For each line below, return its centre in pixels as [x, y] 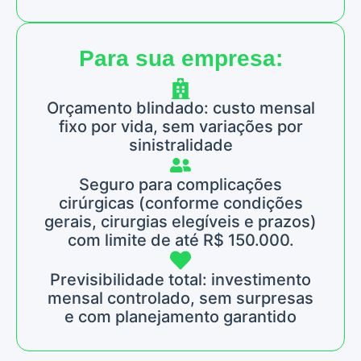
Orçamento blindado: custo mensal [180, 108]
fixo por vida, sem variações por [180, 126]
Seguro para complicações [180, 184]
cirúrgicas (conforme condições [180, 203]
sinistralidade [180, 145]
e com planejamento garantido [180, 316]
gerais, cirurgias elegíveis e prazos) [180, 221]
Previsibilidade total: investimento [180, 279]
